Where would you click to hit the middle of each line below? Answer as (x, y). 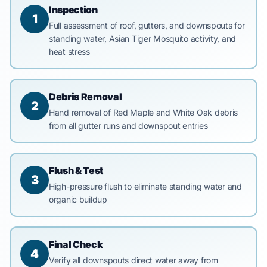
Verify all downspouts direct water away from (133, 260)
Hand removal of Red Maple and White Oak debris (144, 112)
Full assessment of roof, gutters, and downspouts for (147, 25)
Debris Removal (86, 97)
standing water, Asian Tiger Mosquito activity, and (143, 38)
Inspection (73, 10)
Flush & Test (76, 170)
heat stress (69, 52)
